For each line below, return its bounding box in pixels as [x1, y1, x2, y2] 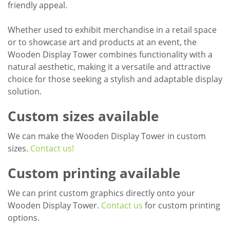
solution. [8, 86, 42, 98]
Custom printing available [8, 164, 180, 183]
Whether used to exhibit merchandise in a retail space [8, 24, 217, 36]
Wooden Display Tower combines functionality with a [8, 49, 213, 61]
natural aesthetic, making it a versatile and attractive [8, 61, 210, 73]
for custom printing [143, 200, 220, 212]
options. [8, 212, 40, 224]
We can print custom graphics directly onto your [8, 187, 195, 199]
